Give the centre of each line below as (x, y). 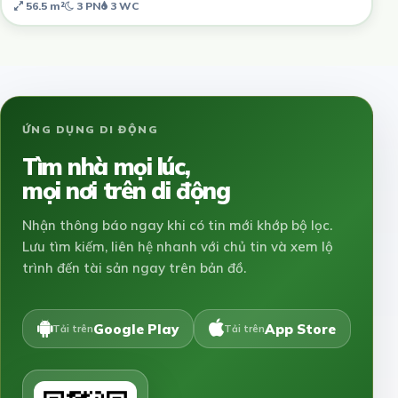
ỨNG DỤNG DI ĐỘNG (91, 130)
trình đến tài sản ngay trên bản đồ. (134, 268)
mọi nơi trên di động (126, 191)
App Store (300, 330)
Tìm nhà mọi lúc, (106, 167)
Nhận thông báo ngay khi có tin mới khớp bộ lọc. (177, 226)
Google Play (136, 330)
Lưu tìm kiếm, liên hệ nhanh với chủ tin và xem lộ (178, 247)
